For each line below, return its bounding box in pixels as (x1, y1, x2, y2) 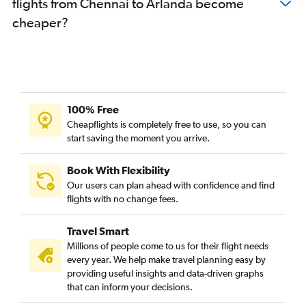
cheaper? (12, 14, 68, 31)
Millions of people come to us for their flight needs (67, 240, 268, 252)
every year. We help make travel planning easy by (67, 254, 266, 266)
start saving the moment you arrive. (67, 133, 210, 144)
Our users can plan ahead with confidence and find (67, 180, 275, 191)
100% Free (67, 103, 119, 116)
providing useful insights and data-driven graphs (67, 268, 264, 279)
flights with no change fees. (67, 193, 178, 205)
